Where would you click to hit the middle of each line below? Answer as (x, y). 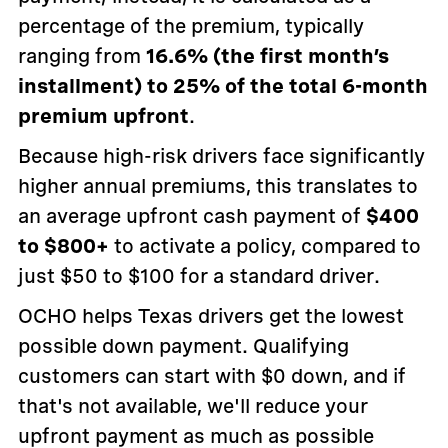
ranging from (81, 56)
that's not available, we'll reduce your (192, 406)
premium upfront (103, 116)
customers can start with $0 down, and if (211, 376)
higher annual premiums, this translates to (217, 186)
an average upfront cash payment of (191, 216)
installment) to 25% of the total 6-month (222, 86)
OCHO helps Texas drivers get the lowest (210, 316)
